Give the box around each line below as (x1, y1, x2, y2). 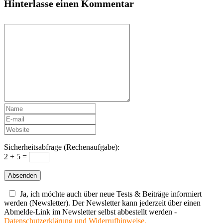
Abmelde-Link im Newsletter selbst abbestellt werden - (4, 208, 177, 216)
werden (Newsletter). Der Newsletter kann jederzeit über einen (4, 199, 201, 207)
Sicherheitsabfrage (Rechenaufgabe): (4, 143, 119, 151)
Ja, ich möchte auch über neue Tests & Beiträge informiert (20, 190, 202, 198)
